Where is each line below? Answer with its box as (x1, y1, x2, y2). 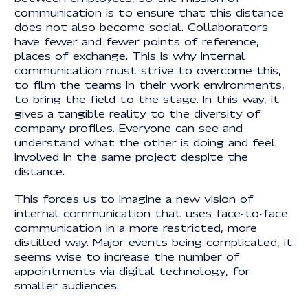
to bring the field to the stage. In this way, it (14, 93, 280, 105)
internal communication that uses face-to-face (14, 206, 288, 219)
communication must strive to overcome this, (14, 64, 281, 76)
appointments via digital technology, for (14, 264, 250, 276)
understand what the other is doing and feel (14, 136, 276, 148)
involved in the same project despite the (14, 151, 248, 163)
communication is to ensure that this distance (14, 6, 284, 19)
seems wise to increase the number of (14, 250, 240, 262)
